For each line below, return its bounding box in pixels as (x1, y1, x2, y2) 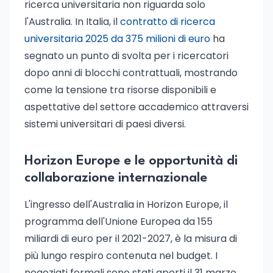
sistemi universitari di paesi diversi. (24, 117, 186, 131)
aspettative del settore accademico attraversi (24, 100, 249, 114)
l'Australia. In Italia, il (24, 15, 120, 29)
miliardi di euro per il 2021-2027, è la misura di (24, 232, 237, 246)
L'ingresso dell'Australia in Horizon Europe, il (24, 197, 228, 211)
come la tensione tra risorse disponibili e (24, 83, 216, 97)
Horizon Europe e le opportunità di (24, 154, 238, 168)
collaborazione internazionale (24, 171, 207, 185)
